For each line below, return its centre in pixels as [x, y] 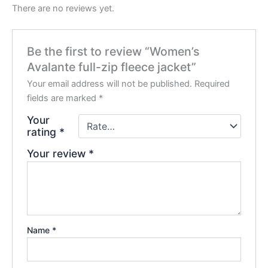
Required [212, 84]
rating [43, 132]
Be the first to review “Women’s [113, 52]
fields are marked [63, 98]
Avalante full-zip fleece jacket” [112, 67]
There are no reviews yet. [63, 8]
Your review [58, 154]
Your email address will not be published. [110, 84]
